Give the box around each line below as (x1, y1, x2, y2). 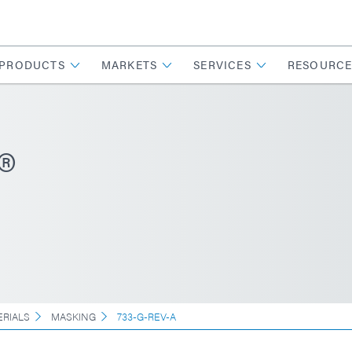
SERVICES (193, 57, 251, 72)
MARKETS (101, 57, 158, 72)
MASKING (51, 308, 96, 324)
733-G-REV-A (117, 308, 176, 324)
